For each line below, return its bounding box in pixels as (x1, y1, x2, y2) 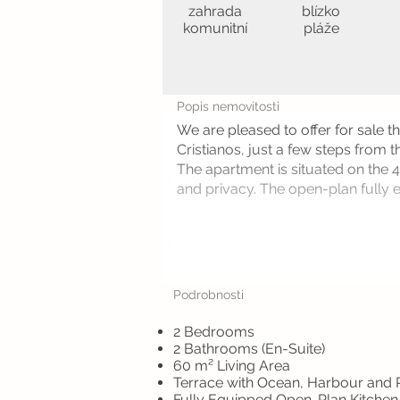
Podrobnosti (173, 287, 244, 302)
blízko (302, 3, 340, 20)
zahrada (187, 3, 242, 20)
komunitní (182, 20, 247, 37)
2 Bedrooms (173, 323, 254, 340)
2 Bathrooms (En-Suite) (173, 340, 325, 357)
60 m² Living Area (173, 357, 290, 374)
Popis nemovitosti (177, 99, 279, 113)
